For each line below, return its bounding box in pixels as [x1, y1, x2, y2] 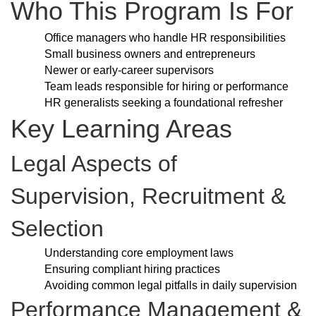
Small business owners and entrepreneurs [44, 48, 255, 61]
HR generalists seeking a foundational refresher [44, 97, 283, 109]
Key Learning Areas [11, 114, 232, 144]
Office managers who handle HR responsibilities [44, 32, 286, 44]
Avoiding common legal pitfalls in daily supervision [44, 279, 297, 292]
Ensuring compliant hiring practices [44, 263, 220, 276]
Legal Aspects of [11, 151, 177, 177]
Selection [11, 216, 104, 242]
